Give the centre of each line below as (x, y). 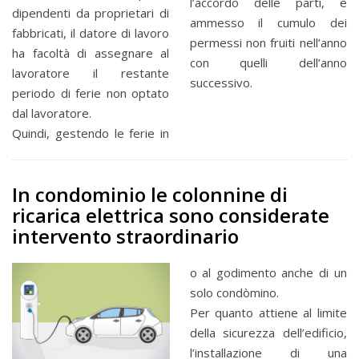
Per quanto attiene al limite (268, 312)
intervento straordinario (125, 236)
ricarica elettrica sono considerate (171, 215)
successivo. (221, 83)
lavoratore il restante (91, 73)
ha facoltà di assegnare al (91, 52)
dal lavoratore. (52, 113)
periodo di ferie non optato (91, 93)
